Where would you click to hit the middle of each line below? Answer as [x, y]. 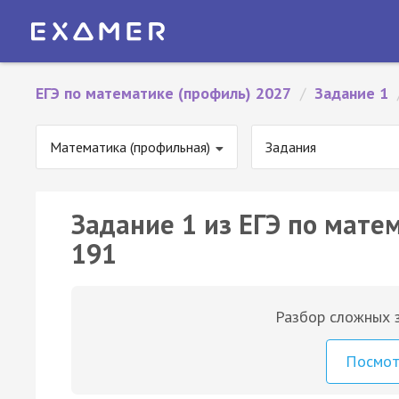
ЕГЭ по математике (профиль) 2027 [163, 93]
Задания [291, 147]
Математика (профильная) [130, 147]
